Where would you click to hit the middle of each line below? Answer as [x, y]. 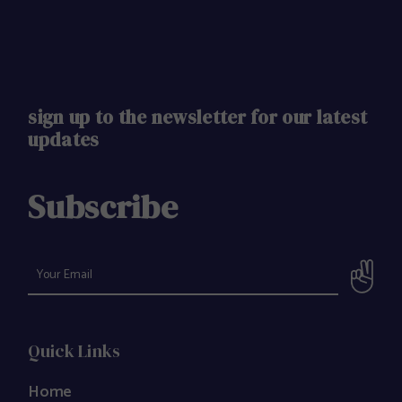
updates [64, 139]
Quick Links [74, 350]
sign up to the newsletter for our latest [198, 117]
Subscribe [103, 206]
